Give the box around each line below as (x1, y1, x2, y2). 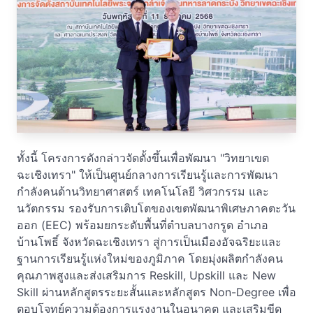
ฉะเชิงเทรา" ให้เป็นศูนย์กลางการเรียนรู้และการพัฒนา (17, 168, 278, 182)
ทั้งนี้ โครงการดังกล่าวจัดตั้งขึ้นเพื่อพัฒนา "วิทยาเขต (17, 151, 269, 166)
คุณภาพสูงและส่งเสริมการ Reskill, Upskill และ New (17, 268, 276, 283)
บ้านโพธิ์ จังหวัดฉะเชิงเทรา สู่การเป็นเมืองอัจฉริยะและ (17, 235, 282, 249)
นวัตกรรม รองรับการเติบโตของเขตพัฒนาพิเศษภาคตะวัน (17, 201, 296, 216)
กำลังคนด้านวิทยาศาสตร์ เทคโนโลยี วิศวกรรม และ (17, 184, 269, 199)
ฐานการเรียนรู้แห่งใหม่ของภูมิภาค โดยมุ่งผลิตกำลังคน (17, 252, 283, 266)
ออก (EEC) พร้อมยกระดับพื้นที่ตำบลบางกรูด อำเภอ (17, 218, 268, 233)
